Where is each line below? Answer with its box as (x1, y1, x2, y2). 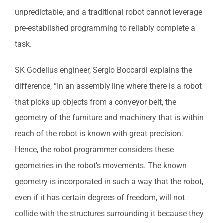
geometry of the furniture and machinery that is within (15, 112, 204, 122)
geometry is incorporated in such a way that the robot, (15, 176, 203, 186)
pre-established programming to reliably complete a (15, 23, 195, 33)
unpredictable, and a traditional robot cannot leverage (15, 7, 202, 17)
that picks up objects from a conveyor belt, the (15, 97, 176, 107)
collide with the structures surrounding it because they (15, 208, 204, 218)
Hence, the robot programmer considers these (15, 144, 174, 154)
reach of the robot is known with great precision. (15, 128, 183, 138)
